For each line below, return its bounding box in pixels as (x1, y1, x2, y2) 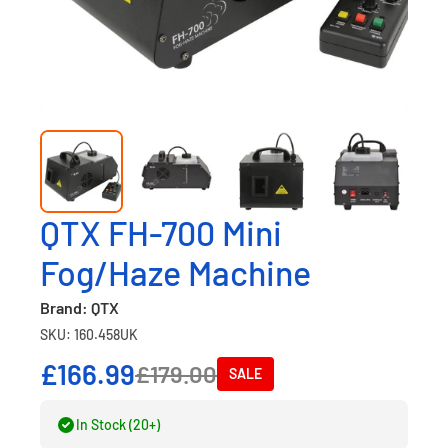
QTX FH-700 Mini (40, 212, 282, 253)
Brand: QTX (40, 298, 119, 317)
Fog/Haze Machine (40, 252, 311, 293)
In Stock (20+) (76, 416, 160, 433)
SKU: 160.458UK (40, 326, 138, 343)
